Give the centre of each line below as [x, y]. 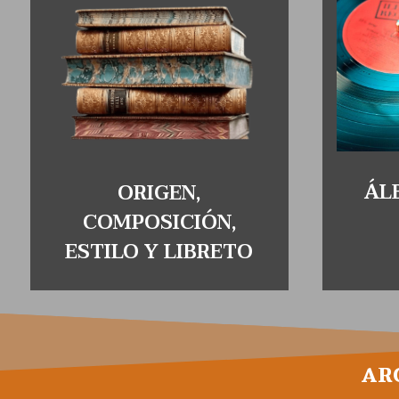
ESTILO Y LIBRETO [159, 252]
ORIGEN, [159, 193]
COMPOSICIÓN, [159, 222]
